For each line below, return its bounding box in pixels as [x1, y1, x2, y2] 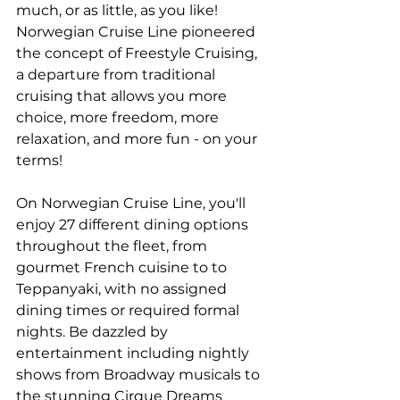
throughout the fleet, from [16, 237, 211, 254]
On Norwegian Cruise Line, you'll [16, 194, 249, 212]
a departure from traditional [16, 65, 219, 83]
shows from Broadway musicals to [16, 365, 263, 383]
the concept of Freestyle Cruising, [16, 44, 261, 62]
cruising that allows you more [16, 87, 230, 104]
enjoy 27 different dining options [16, 215, 252, 233]
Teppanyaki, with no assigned [16, 279, 230, 297]
